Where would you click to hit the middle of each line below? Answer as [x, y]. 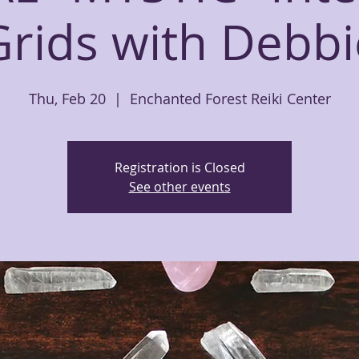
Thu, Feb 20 [67, 99]
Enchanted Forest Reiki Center [230, 99]
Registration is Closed [179, 167]
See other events [179, 187]
